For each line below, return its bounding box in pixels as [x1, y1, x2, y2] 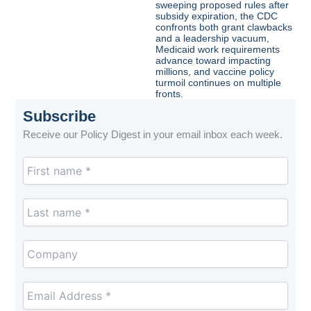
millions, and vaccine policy [155, 66, 274, 78]
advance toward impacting [155, 55, 271, 67]
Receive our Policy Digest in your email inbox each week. [23, 129, 283, 141]
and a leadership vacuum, [155, 33, 269, 44]
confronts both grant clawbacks [155, 22, 292, 33]
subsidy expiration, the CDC [155, 10, 278, 22]
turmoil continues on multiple [155, 77, 281, 89]
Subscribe [23, 108, 96, 126]
